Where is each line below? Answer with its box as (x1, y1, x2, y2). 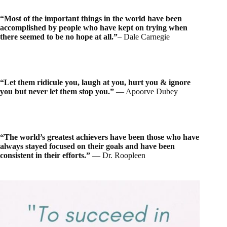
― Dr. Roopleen (92, 150, 145, 160)
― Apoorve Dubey (114, 87, 178, 96)
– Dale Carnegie (118, 32, 170, 41)
